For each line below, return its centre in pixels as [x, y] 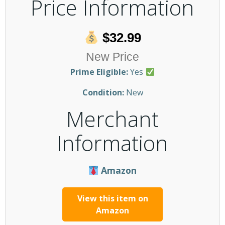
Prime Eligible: [99, 72]
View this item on [113, 198]
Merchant [113, 119]
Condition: [103, 92]
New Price [113, 57]
